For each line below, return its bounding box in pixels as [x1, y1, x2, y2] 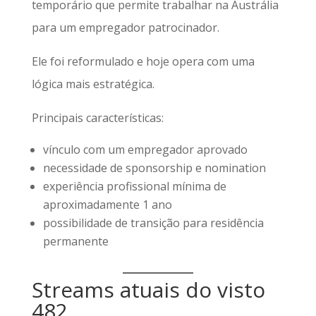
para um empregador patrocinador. [31, 20, 219, 35]
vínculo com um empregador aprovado [42, 142, 248, 157]
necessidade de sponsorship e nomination [42, 160, 266, 176]
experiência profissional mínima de [42, 178, 226, 194]
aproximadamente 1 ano [42, 197, 172, 212]
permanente [42, 233, 109, 249]
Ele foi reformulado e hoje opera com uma [31, 54, 255, 69]
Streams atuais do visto [31, 275, 265, 304]
